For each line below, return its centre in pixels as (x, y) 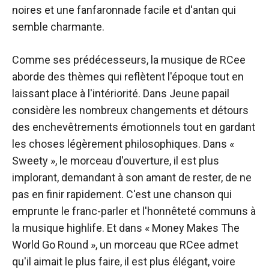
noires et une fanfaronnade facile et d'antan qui (124, 10)
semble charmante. (58, 27)
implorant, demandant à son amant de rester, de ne (132, 177)
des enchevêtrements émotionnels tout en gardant (134, 127)
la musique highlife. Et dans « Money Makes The (126, 228)
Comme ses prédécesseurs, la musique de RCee (129, 60)
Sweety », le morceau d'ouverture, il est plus (116, 161)
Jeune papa (197, 93)
